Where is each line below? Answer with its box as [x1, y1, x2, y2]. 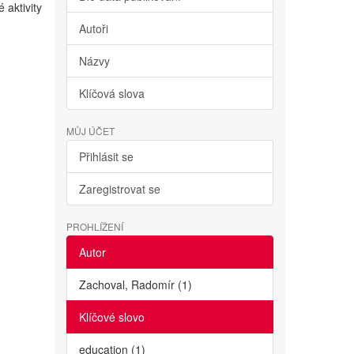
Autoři [78, 21, 108, 36]
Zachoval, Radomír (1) [78, 277, 192, 292]
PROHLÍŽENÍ [66, 220, 123, 233]
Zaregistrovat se [78, 181, 160, 197]
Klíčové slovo [78, 309, 145, 325]
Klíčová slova [78, 85, 145, 101]
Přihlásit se [78, 149, 134, 164]
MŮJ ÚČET [66, 124, 115, 137]
